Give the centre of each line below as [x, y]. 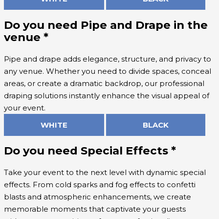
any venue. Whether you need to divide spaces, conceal [108, 71]
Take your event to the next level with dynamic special [105, 172]
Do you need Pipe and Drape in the [106, 25]
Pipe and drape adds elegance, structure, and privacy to [108, 59]
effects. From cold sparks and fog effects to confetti [100, 184]
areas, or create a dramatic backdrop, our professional [104, 83]
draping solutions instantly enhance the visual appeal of [107, 95]
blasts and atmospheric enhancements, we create [98, 197]
